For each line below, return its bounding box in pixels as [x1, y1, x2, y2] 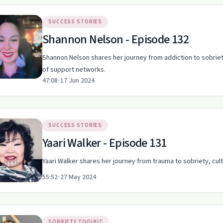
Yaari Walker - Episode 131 [42, 134, 167, 152]
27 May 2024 [60, 172, 96, 182]
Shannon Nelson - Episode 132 [42, 31, 189, 48]
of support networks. [42, 65, 106, 75]
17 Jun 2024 [60, 76, 95, 86]
